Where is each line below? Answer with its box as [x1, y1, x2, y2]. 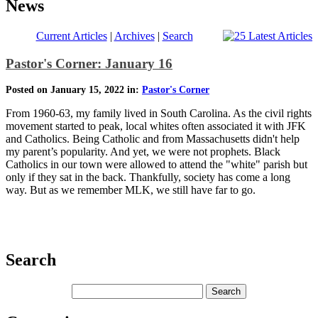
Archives [114, 29, 155, 42]
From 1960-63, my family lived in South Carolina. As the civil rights [6, 107, 312, 120]
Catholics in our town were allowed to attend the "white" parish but [6, 158, 307, 171]
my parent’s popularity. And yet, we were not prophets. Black [6, 146, 280, 158]
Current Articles [35, 29, 107, 42]
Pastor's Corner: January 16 [6, 55, 172, 71]
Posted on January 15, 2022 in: [6, 84, 142, 96]
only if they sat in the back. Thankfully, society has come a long [6, 171, 290, 184]
